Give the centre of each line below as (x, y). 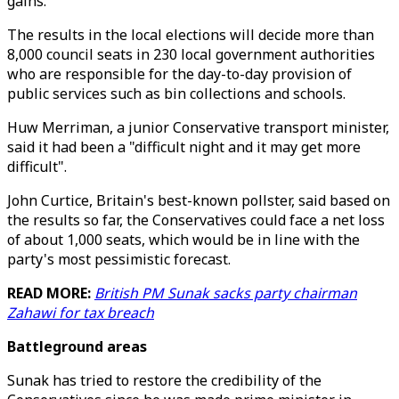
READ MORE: (51, 293)
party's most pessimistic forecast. (119, 259)
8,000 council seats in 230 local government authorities (191, 54)
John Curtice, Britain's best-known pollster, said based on (199, 200)
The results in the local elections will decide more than (191, 35)
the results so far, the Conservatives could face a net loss (196, 220)
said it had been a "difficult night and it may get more (184, 147)
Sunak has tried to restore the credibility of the (164, 380)
